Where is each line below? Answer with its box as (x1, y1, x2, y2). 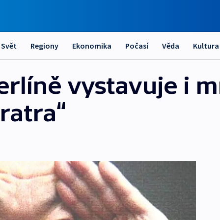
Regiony (30, 41, 58, 51)
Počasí (125, 41, 148, 51)
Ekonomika (72, 41, 111, 51)
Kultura (193, 41, 219, 51)
